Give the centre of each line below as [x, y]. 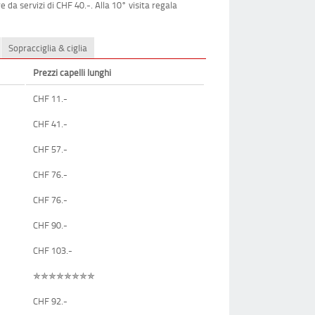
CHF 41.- [51, 123]
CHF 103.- [53, 250]
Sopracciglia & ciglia [48, 47]
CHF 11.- [51, 98]
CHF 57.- [51, 149]
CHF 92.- [51, 301]
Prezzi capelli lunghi [72, 72]
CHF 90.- [51, 225]
